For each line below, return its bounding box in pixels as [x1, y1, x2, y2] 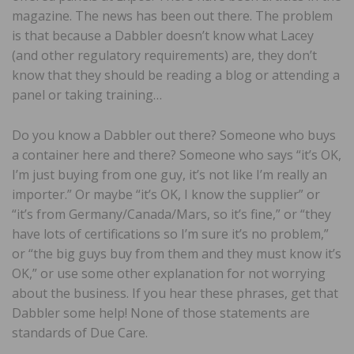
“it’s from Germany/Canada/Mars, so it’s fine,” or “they [12, 205, 331, 223]
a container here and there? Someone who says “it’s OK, [12, 145, 341, 164]
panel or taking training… [12, 85, 162, 104]
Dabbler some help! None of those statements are [12, 303, 310, 322]
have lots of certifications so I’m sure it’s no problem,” [12, 224, 329, 243]
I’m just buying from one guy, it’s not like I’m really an [12, 165, 327, 183]
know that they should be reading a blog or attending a [12, 66, 340, 84]
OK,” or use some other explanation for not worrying [12, 264, 326, 282]
